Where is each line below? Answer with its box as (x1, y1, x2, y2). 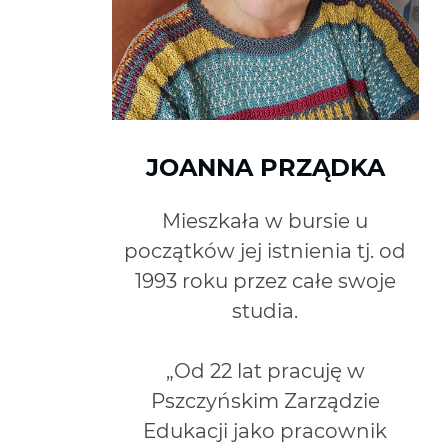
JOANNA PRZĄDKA (145, 152, 385, 182)
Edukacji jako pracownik (143, 418, 388, 443)
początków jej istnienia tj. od (124, 238, 407, 263)
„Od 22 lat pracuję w (165, 358, 365, 383)
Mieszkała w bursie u (162, 208, 369, 233)
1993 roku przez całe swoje (134, 268, 396, 293)
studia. (232, 298, 299, 323)
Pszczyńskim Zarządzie (150, 388, 380, 413)
